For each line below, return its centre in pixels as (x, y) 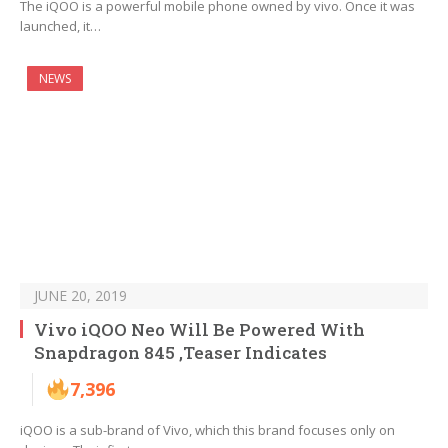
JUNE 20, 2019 (80, 296)
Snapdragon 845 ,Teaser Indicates (180, 353)
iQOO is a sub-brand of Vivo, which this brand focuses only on (207, 430)
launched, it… (60, 26)
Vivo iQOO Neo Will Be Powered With (199, 330)
